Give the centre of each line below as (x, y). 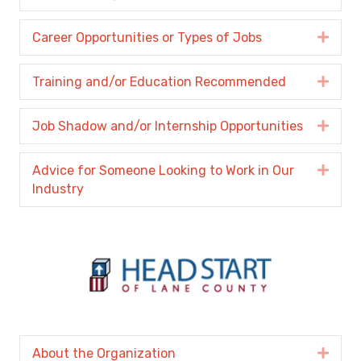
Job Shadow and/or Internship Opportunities (168, 127)
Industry (58, 189)
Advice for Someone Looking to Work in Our (163, 171)
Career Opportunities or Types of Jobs (147, 38)
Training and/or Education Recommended (159, 82)
